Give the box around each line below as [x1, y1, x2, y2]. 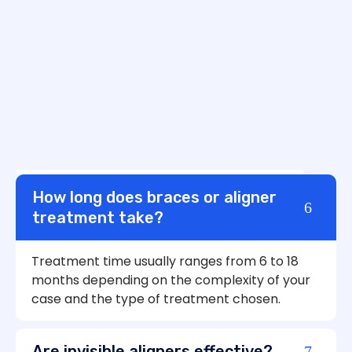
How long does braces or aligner [32, 187, 277, 207]
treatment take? [32, 207, 163, 227]
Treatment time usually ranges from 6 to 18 [31, 251, 299, 270]
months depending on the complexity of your [31, 270, 310, 289]
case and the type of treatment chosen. [31, 289, 280, 308]
